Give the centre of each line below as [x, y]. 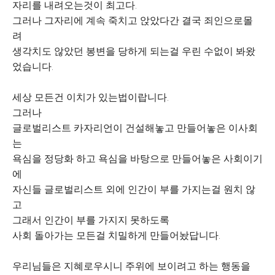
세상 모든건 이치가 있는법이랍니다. [92, 97]
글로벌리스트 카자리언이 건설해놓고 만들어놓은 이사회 [135, 128]
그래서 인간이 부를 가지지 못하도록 [93, 220]
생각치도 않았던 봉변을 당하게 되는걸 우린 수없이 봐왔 [134, 51]
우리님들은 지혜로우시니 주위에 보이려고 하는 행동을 [133, 266]
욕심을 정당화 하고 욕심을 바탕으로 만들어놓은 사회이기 [137, 159]
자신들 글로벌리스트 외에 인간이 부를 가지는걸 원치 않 [134, 189]
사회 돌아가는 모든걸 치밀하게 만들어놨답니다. [116, 235]
